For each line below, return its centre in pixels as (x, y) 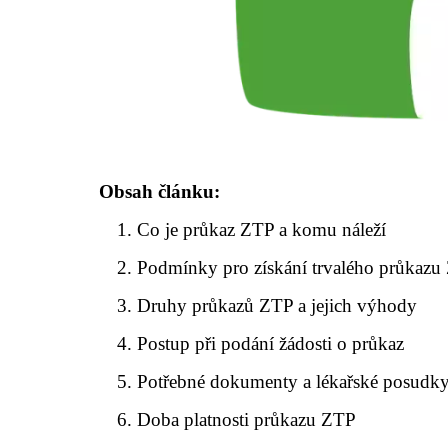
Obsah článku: (159, 191)
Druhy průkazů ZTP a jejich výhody (277, 305)
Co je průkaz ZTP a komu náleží (262, 229)
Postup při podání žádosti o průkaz (271, 343)
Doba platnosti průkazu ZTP (247, 419)
